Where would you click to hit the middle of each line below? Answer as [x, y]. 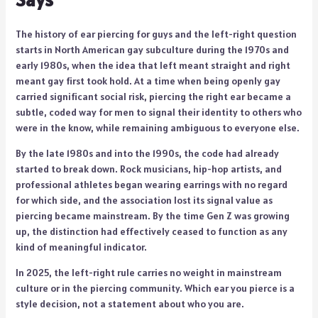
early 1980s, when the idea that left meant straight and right [153, 65]
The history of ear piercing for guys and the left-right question [156, 34]
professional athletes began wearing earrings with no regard [151, 184]
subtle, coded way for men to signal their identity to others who [158, 112]
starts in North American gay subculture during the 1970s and [152, 49]
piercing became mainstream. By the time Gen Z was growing [152, 215]
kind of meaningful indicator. [81, 247]
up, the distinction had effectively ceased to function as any [151, 231]
